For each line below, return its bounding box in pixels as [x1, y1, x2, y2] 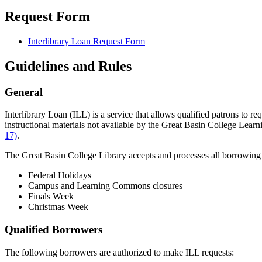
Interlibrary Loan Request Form [28, 36, 145, 46]
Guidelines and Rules [5, 58, 132, 74]
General [5, 85, 43, 98]
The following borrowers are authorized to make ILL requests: [5, 247, 234, 257]
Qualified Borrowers [5, 223, 102, 236]
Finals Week [28, 191, 74, 202]
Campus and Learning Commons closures [28, 181, 182, 191]
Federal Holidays [28, 170, 91, 181]
